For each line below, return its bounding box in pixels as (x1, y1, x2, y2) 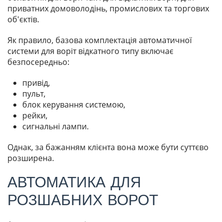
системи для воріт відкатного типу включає (7, 46, 173, 57)
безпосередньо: (7, 56, 69, 68)
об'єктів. (7, 14, 39, 25)
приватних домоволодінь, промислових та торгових (7, 3, 209, 14)
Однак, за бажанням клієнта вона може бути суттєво (7, 142, 209, 153)
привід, (22, 77, 50, 89)
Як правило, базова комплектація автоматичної (7, 35, 192, 46)
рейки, (22, 110, 48, 121)
